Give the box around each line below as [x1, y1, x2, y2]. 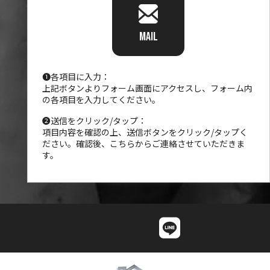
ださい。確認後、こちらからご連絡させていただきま [42, 137, 245, 150]
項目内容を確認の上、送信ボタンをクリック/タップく [42, 126, 248, 139]
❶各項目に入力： [42, 70, 110, 83]
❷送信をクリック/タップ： [42, 115, 147, 127]
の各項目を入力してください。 [42, 93, 161, 105]
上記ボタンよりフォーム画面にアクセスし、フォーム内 [42, 81, 253, 94]
